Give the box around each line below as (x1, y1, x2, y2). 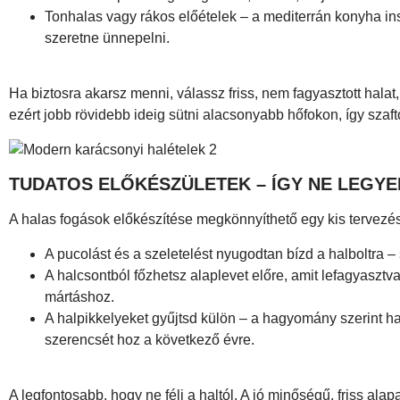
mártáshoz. (45, 288, 114, 304)
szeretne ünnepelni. (45, 29, 170, 46)
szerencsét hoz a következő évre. (45, 331, 254, 347)
